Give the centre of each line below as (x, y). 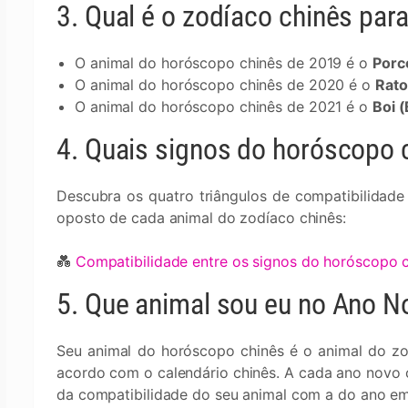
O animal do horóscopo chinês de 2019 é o (224, 63)
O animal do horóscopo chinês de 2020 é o (225, 85)
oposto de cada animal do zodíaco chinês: (201, 218)
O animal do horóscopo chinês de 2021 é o (224, 107)
